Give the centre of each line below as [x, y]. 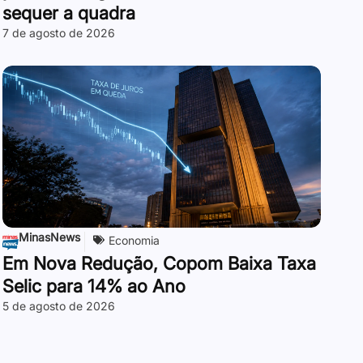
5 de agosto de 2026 [58, 305]
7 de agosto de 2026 [58, 32]
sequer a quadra [68, 13]
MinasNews [49, 237]
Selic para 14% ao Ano [94, 286]
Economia [134, 240]
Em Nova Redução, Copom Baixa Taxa [159, 263]
